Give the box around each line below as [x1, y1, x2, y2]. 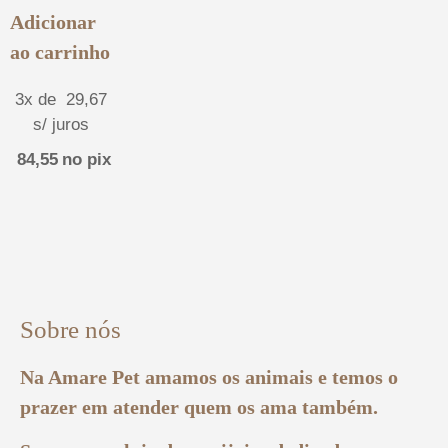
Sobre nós [20, 315, 121, 343]
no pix [61, 149, 111, 169]
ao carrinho [10, 40, 110, 63]
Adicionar [10, 10, 96, 33]
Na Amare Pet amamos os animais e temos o [20, 365, 398, 388]
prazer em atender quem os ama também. [20, 395, 378, 418]
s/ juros [33, 114, 90, 134]
